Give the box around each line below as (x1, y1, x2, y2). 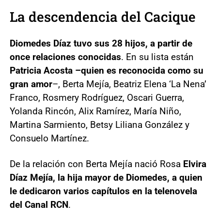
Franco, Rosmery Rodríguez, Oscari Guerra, (10, 92, 184, 103)
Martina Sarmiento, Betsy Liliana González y (10, 119, 189, 130)
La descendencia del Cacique (10, 8, 196, 26)
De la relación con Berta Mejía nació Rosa (10, 158, 183, 170)
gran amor (10, 78, 52, 90)
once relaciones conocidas (10, 51, 121, 62)
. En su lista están (121, 51, 194, 62)
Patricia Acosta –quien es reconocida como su (10, 65, 203, 76)
